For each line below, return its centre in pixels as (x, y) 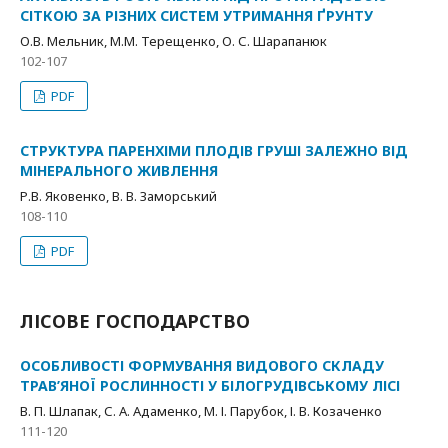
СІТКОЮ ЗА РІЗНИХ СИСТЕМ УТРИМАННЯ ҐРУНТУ (196, 15)
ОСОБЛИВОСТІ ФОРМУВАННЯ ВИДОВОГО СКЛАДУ (202, 365)
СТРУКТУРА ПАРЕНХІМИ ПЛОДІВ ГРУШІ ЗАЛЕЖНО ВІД (214, 150)
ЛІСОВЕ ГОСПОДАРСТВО (135, 321)
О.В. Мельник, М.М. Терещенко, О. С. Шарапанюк (173, 41)
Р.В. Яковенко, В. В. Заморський (118, 196)
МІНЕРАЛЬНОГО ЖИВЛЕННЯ (119, 170)
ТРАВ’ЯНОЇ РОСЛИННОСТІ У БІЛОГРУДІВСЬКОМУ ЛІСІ (210, 385)
